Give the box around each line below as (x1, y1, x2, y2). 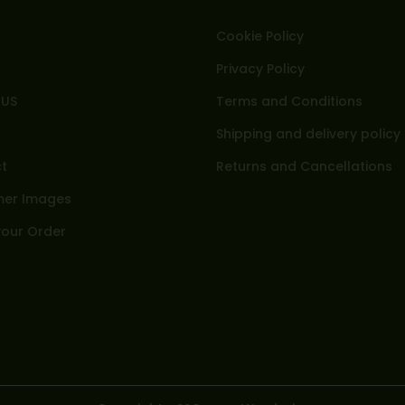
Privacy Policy (216, 59, 305, 78)
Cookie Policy (216, 26, 304, 45)
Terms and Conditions (216, 91, 363, 110)
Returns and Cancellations (216, 156, 392, 175)
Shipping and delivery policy (216, 124, 400, 143)
